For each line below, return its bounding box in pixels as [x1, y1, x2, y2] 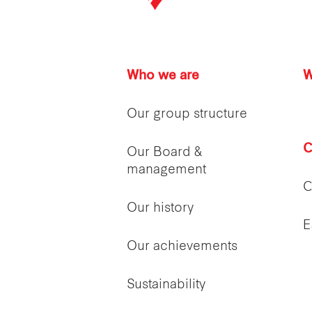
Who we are [127, 70, 199, 83]
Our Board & [127, 146, 201, 159]
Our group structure [127, 108, 247, 121]
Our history [127, 202, 194, 215]
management [127, 164, 206, 177]
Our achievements [127, 240, 237, 253]
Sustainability [127, 279, 205, 292]
